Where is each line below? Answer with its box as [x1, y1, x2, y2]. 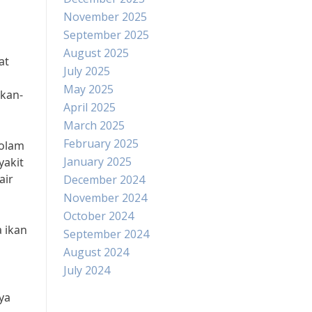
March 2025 [63, 118, 125, 133]
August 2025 [63, 45, 129, 61]
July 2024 [63, 263, 110, 278]
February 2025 [63, 136, 139, 151]
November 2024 [63, 190, 147, 205]
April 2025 [63, 100, 116, 115]
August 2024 [63, 244, 129, 260]
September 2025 [63, 27, 149, 42]
